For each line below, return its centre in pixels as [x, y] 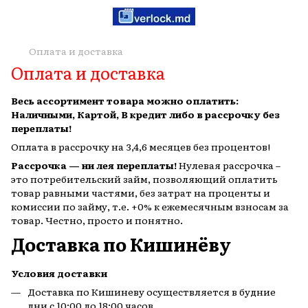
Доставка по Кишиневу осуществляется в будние [152, 291]
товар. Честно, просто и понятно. [97, 220]
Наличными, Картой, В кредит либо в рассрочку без [145, 114]
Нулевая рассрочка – [229, 165]
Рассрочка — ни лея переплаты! [94, 165]
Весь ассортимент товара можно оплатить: [125, 100]
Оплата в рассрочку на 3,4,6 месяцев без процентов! [141, 146]
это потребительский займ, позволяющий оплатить [144, 179]
